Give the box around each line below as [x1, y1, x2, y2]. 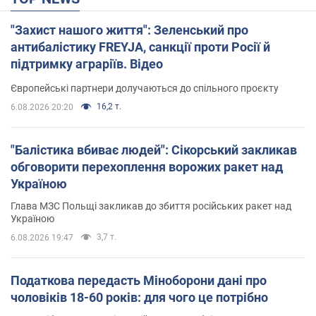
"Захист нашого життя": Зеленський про [11, 22, 248, 37]
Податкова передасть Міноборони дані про [11, 272, 267, 288]
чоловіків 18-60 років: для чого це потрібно [11, 289, 268, 305]
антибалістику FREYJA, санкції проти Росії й [11, 39, 270, 54]
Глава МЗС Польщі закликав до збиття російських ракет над [11, 200, 291, 212]
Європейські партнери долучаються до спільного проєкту [11, 82, 279, 94]
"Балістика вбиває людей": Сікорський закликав [11, 142, 297, 157]
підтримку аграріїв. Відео [11, 56, 163, 71]
